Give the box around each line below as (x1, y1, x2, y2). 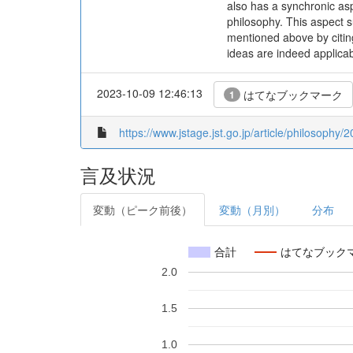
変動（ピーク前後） (93, 202, 192, 217)
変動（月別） (219, 202, 285, 217)
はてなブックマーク (240, 87, 343, 102)
